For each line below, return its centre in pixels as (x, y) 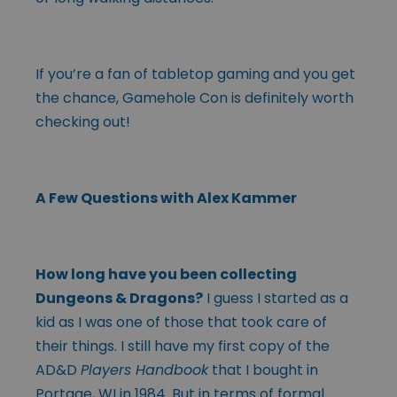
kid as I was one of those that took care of (181, 322)
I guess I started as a (276, 298)
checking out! (83, 121)
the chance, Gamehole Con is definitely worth (195, 97)
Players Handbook (144, 370)
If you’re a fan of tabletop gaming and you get (195, 74)
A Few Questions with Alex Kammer (166, 198)
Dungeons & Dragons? (119, 298)
